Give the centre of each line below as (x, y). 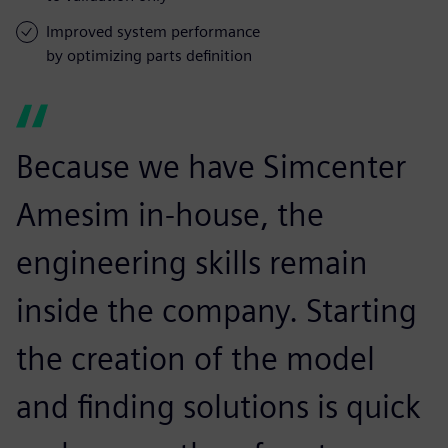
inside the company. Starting (216, 310)
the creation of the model (195, 358)
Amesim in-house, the (170, 214)
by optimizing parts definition (149, 55)
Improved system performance (153, 31)
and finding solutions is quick (218, 406)
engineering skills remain (192, 262)
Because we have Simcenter (211, 166)
